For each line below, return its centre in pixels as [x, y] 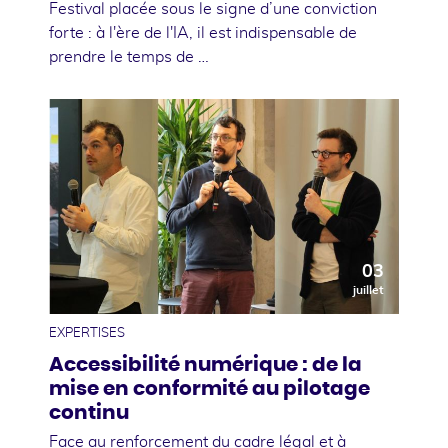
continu [89, 412]
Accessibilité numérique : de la [205, 364]
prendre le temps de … [129, 56]
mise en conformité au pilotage [209, 388]
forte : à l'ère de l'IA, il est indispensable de [203, 32]
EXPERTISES [87, 333]
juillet [368, 289]
